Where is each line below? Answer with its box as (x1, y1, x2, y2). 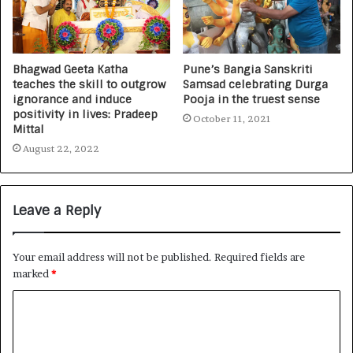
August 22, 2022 (23, 143, 99, 155)
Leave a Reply (13, 202, 101, 220)
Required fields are (214, 251, 305, 264)
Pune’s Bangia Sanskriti (183, 62, 313, 77)
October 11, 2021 (193, 113, 271, 125)
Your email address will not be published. (13, 251, 212, 264)
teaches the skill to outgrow (13, 77, 165, 92)
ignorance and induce (13, 92, 132, 107)
